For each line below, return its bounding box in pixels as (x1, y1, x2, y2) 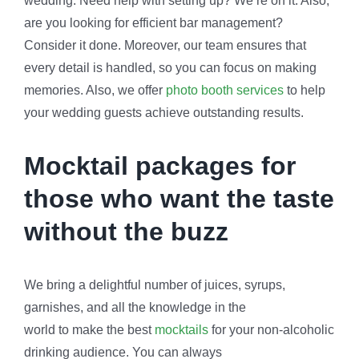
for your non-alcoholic (208, 323, 334, 337)
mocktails (154, 323, 208, 337)
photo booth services (165, 83, 284, 98)
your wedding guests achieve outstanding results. (23, 106, 304, 120)
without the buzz (23, 217, 228, 247)
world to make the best (23, 323, 155, 337)
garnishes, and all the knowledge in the (23, 301, 246, 315)
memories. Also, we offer (23, 83, 166, 98)
